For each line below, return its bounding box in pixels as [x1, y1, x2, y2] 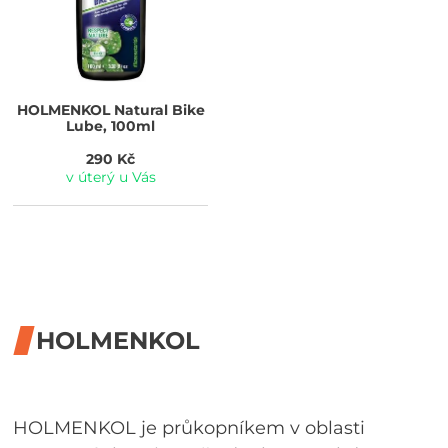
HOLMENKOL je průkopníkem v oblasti [13, 417, 366, 440]
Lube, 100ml [66, 116, 156, 135]
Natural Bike [109, 100, 205, 119]
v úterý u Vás [65, 168, 156, 187]
